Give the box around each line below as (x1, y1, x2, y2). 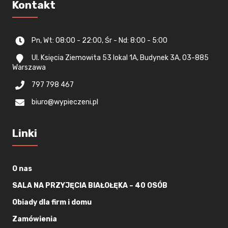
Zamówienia (12, 215, 58, 224)
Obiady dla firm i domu (12, 198, 92, 207)
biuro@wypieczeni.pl (32, 98, 99, 107)
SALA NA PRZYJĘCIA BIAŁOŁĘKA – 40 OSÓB (12, 181, 168, 190)
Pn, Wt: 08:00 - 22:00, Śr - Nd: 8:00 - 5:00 (32, 36, 168, 45)
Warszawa (12, 63, 46, 72)
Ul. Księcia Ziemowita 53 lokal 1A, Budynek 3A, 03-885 (32, 53, 209, 63)
